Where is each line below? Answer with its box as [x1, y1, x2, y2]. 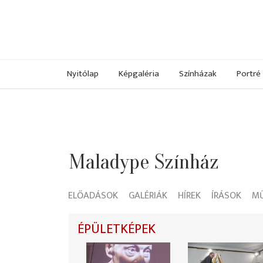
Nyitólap [67, 66, 99, 81]
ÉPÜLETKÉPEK [77, 218, 156, 241]
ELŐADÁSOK [68, 187, 118, 204]
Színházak [179, 66, 217, 81]
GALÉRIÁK [129, 187, 167, 204]
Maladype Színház [69, 150, 219, 174]
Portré [237, 66, 261, 81]
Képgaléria [119, 66, 159, 81]
